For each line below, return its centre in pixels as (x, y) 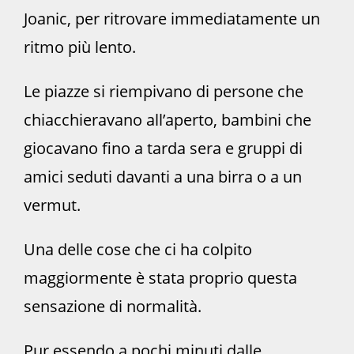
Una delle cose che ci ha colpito (138, 250)
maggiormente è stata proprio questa (160, 278)
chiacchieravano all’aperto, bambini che (168, 120)
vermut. (52, 205)
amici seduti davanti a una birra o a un (163, 177)
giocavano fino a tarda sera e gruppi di (163, 149)
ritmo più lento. (80, 47)
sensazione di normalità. (113, 307)
